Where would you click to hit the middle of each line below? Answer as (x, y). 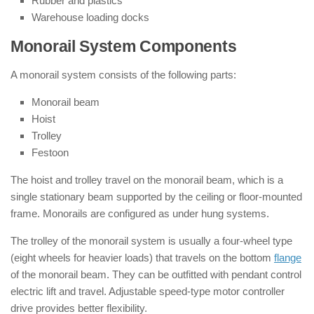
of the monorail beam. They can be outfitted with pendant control (156, 274)
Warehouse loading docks (90, 17)
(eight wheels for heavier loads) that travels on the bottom (142, 258)
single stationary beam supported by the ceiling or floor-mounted (156, 197)
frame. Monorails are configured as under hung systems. (140, 213)
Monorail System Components (124, 47)
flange (288, 258)
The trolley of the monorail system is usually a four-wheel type (151, 241)
